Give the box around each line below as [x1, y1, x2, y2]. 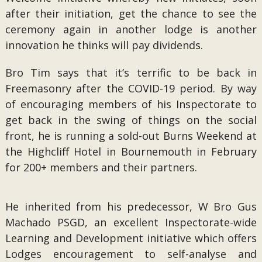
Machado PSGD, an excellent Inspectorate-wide [5, 215, 257, 229]
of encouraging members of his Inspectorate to [5, 97, 257, 111]
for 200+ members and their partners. [5, 160, 197, 174]
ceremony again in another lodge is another [5, 22, 257, 36]
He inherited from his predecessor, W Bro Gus [5, 199, 257, 213]
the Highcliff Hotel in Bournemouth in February [5, 144, 257, 158]
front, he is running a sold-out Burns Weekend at [5, 129, 257, 143]
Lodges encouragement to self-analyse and [5, 247, 257, 261]
